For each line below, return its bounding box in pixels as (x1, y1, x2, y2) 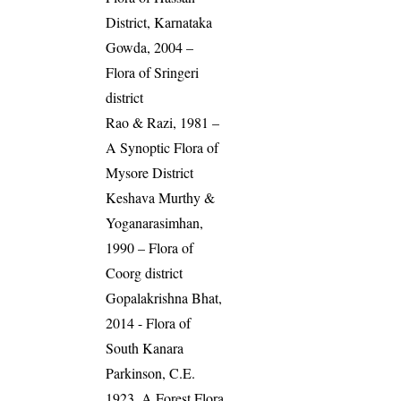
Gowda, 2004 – (106, 38, 194, 57)
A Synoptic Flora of (106, 138, 219, 158)
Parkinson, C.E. (106, 363, 196, 383)
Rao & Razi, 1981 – (106, 113, 220, 132)
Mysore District (106, 163, 194, 183)
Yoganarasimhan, (106, 213, 204, 233)
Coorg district (106, 263, 183, 283)
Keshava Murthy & (106, 188, 216, 208)
